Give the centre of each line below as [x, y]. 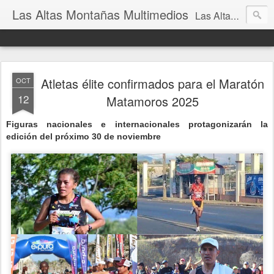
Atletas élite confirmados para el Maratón [152, 83]
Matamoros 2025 [152, 101]
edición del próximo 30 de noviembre [83, 136]
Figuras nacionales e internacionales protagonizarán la [137, 124]
